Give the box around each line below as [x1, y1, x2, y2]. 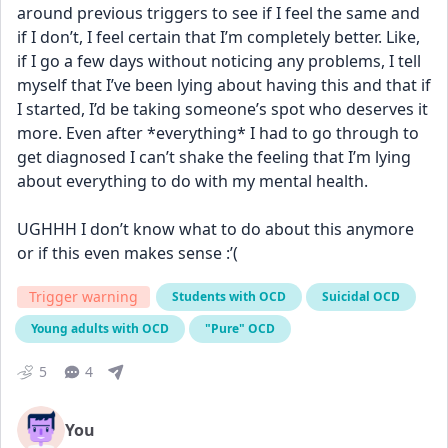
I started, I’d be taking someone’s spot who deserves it [17, 98, 428, 120]
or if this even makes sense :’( [17, 242, 238, 264]
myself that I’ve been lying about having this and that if [17, 74, 431, 96]
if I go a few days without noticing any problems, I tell [17, 50, 421, 72]
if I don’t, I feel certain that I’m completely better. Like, [17, 26, 420, 48]
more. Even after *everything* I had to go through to [17, 122, 419, 144]
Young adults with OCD [31, 320, 169, 337]
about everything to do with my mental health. [17, 170, 372, 192]
